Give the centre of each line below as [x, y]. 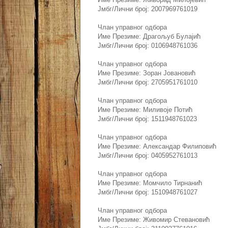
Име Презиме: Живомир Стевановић [154, 220]
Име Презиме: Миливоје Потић [145, 110]
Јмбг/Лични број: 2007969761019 [148, 9]
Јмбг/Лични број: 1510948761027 [148, 192]
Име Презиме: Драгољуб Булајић [149, 37]
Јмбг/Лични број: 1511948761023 [147, 119]
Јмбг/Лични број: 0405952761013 [148, 156]
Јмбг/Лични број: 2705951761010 [148, 82]
